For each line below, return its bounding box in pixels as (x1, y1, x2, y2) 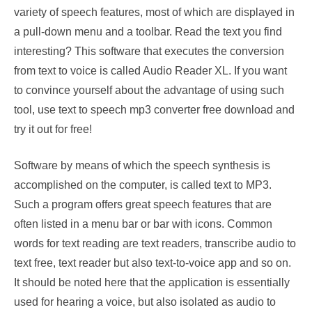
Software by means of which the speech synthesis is (14, 159, 270, 171)
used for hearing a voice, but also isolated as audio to (14, 295, 276, 308)
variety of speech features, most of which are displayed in (14, 6, 295, 18)
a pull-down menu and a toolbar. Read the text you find (14, 25, 282, 38)
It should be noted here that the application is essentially (14, 276, 290, 288)
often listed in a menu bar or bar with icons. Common (14, 217, 272, 230)
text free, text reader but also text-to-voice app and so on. (14, 256, 291, 269)
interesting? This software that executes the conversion (14, 45, 284, 57)
